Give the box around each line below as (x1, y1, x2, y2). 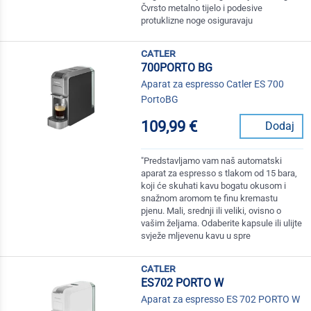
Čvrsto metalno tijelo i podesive (141, 3, 263, 14)
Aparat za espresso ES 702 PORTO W (141, 294, 301, 305)
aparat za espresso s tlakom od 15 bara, (141, 168, 298, 179)
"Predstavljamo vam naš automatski (141, 155, 283, 167)
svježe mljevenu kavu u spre (141, 230, 251, 242)
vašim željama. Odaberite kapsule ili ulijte (141, 218, 303, 229)
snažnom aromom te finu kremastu (141, 193, 278, 204)
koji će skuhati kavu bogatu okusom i (141, 180, 287, 192)
